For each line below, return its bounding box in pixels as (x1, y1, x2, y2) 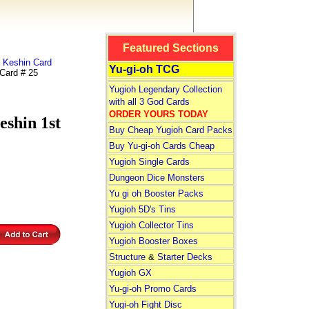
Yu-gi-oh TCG (108, 63, 179, 75)
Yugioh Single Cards (108, 157, 190, 167)
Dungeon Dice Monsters (108, 172, 205, 183)
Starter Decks (157, 252, 212, 262)
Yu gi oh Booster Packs (108, 188, 203, 199)
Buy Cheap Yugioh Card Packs (108, 125, 232, 135)
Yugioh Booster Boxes (108, 236, 198, 246)
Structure (108, 252, 146, 262)
